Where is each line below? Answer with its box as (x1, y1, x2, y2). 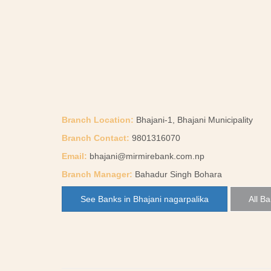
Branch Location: (62, 115, 134, 125)
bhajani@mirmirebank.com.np (90, 151, 204, 161)
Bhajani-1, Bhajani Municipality (134, 115, 253, 125)
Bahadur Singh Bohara (132, 169, 222, 179)
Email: (62, 151, 87, 161)
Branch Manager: (62, 169, 132, 179)
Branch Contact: (62, 133, 129, 143)
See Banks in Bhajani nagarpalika (80, 194, 209, 204)
